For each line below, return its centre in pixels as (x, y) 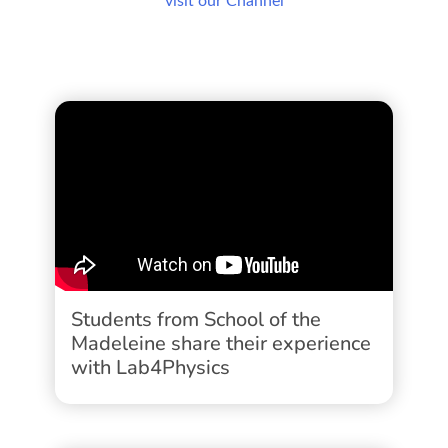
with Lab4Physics (150, 367)
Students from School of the (196, 319)
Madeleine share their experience (221, 343)
